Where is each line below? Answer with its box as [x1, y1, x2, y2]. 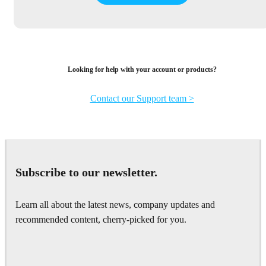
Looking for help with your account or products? [67, 65, 217, 74]
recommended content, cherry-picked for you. [15, 214, 186, 225]
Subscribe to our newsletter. [15, 166, 157, 179]
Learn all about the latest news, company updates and [15, 199, 215, 210]
